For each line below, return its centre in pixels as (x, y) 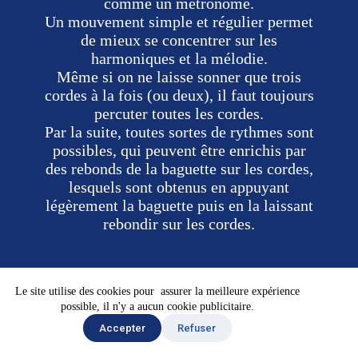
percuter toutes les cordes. (179, 113)
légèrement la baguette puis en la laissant (179, 205)
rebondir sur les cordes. (179, 223)
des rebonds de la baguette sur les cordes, (179, 168)
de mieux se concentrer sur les (179, 40)
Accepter (123, 328)
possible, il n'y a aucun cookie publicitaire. (158, 306)
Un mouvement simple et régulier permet (179, 21)
